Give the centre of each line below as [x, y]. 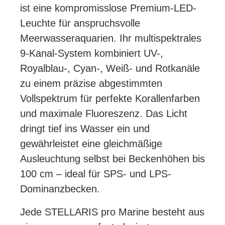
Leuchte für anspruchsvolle [80, 23]
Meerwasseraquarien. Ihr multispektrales [111, 38]
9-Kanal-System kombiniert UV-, [92, 53]
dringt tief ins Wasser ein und [85, 129]
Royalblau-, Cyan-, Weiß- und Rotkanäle [110, 69]
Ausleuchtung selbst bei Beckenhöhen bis [113, 159]
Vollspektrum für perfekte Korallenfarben [110, 99]
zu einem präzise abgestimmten [91, 84]
